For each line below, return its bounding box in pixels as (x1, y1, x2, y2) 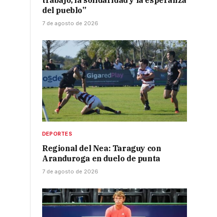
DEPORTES (42, 130, 72, 138)
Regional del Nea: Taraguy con (42, 143, 161, 154)
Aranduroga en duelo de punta (42, 154, 160, 164)
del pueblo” (42, 5, 86, 15)
